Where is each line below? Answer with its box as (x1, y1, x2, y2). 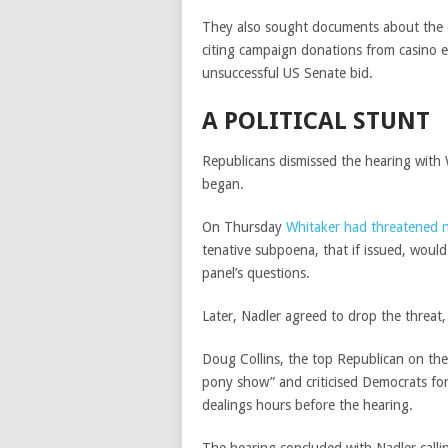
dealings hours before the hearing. (202, 397, 417, 413)
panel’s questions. (202, 265, 314, 281)
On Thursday (202, 219, 286, 235)
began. (202, 176, 244, 192)
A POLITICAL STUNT (202, 107, 430, 135)
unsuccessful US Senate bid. (202, 65, 373, 81)
